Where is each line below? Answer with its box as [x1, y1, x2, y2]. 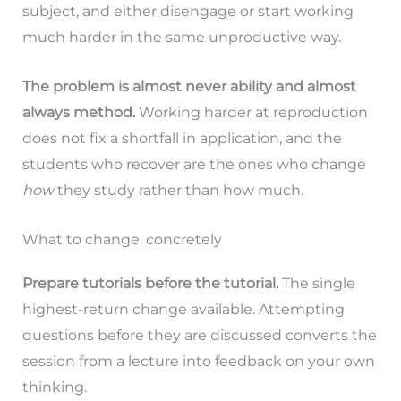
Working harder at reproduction [134, 104, 368, 122]
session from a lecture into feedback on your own [21, 352, 375, 370]
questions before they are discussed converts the [21, 326, 377, 344]
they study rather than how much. [53, 182, 303, 200]
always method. [21, 104, 135, 122]
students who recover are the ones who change [21, 156, 366, 174]
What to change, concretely [21, 230, 222, 248]
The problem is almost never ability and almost [21, 78, 356, 96]
